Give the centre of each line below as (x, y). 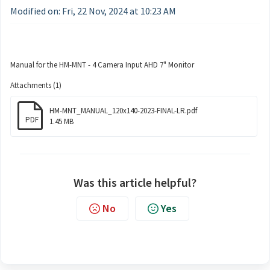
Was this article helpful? (135, 182)
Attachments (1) (36, 85)
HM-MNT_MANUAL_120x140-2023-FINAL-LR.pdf (123, 111)
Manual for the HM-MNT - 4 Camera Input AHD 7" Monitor (102, 65)
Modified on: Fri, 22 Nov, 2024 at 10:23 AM (93, 11)
